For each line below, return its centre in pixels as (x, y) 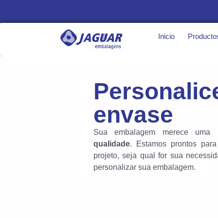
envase (133, 115)
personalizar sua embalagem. (145, 167)
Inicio (167, 36)
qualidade (112, 144)
